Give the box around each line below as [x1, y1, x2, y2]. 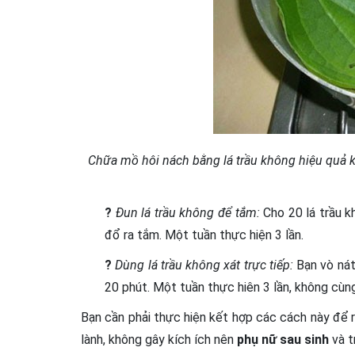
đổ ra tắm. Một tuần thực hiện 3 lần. [105, 227, 303, 242]
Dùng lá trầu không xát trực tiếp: [115, 258, 293, 273]
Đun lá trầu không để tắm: [115, 205, 260, 220]
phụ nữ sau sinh [237, 332, 329, 347]
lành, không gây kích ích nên [81, 332, 237, 347]
